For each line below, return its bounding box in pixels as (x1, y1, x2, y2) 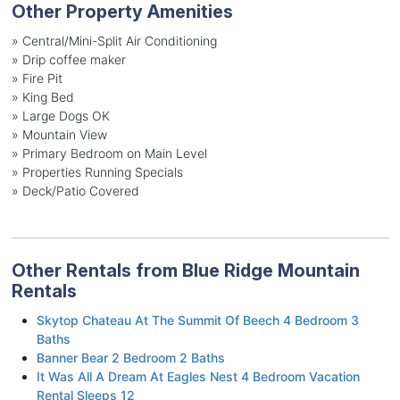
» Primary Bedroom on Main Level (11, 145, 207, 161)
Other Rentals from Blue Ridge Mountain (11, 259, 360, 281)
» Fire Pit (11, 70, 62, 86)
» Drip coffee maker (11, 51, 126, 67)
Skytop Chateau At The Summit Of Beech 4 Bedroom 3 (36, 312, 359, 328)
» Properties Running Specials (11, 163, 183, 179)
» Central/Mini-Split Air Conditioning (11, 32, 217, 48)
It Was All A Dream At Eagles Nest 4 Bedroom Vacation (36, 368, 360, 384)
